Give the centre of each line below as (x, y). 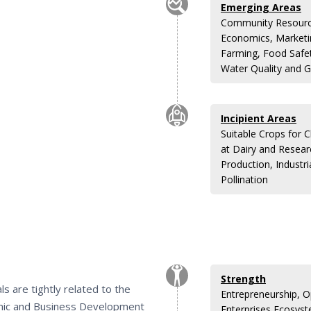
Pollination (244, 179)
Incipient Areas (259, 118)
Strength (243, 278)
